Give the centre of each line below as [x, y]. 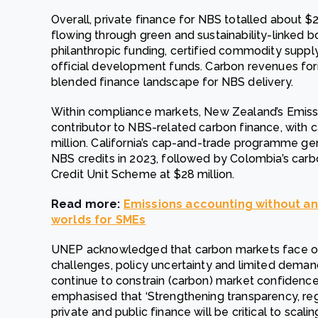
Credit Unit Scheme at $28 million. [143, 174]
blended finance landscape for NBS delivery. [172, 82]
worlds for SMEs [99, 220]
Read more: [87, 204]
